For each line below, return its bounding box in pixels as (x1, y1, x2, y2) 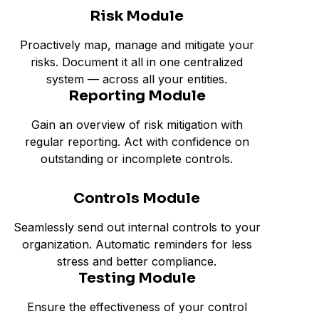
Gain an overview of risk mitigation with (31, 117, 243, 132)
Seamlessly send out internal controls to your (13, 220, 261, 234)
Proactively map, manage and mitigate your (19, 38, 254, 52)
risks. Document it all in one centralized (31, 55, 243, 69)
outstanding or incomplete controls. (41, 152, 233, 166)
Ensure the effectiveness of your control (26, 300, 247, 314)
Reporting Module (68, 87, 206, 105)
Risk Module (90, 7, 184, 25)
